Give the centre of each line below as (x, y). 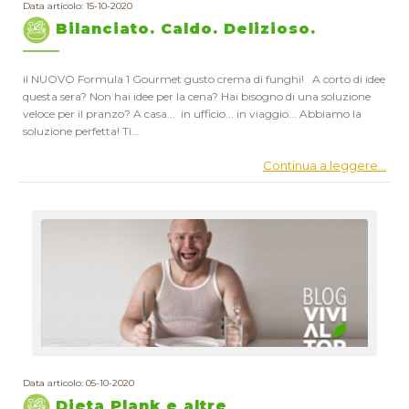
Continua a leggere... (325, 165)
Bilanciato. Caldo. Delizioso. (183, 29)
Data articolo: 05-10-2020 (79, 383)
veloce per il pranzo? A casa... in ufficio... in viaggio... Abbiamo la (192, 114)
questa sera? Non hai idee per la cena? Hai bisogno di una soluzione (197, 96)
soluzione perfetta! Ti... (81, 131)
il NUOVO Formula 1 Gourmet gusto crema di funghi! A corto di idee (204, 79)
